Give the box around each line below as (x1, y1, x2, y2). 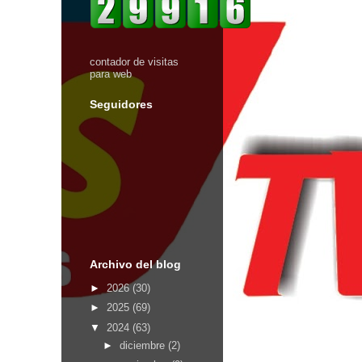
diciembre (119, 339, 168, 351)
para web (90, 68, 132, 80)
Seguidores (90, 98, 153, 111)
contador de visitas (90, 56, 179, 68)
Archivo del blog (90, 258, 181, 271)
